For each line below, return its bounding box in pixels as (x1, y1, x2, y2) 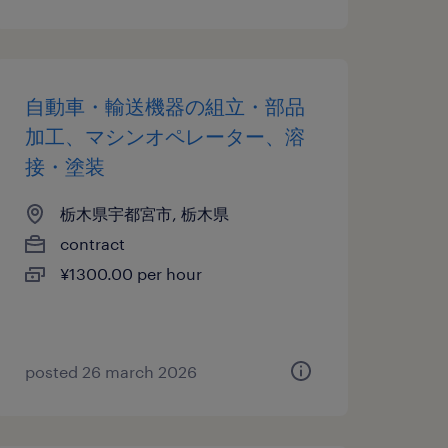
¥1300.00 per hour (59, 264, 202, 283)
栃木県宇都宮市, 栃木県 (59, 204, 229, 223)
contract (59, 234, 125, 253)
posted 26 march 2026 (24, 362, 197, 381)
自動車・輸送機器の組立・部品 (24, 94, 305, 118)
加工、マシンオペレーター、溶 (24, 124, 305, 148)
